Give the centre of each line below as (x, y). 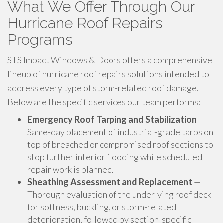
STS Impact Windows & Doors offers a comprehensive (110, 60)
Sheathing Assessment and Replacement (110, 182)
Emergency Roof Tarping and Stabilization (112, 119)
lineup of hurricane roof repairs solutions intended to (108, 74)
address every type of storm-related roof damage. (103, 88)
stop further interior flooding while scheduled (115, 157)
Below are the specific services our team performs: (104, 102)
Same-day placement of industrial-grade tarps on (120, 132)
